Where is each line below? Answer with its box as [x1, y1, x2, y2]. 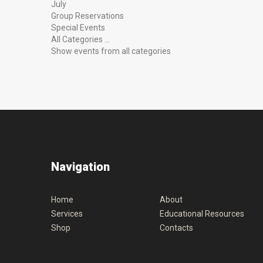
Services [51, 209, 83, 218]
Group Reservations [51, 11, 124, 21]
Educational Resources [159, 209, 244, 218]
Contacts [159, 223, 193, 232]
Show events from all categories [51, 46, 171, 56]
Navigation [51, 160, 110, 174]
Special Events [51, 23, 105, 32]
